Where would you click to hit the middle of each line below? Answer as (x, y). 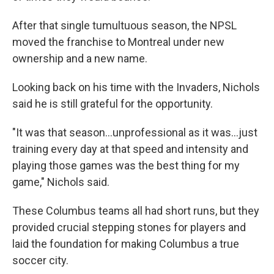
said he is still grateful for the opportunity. (113, 104)
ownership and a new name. (80, 59)
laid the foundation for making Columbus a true (126, 244)
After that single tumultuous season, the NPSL (124, 26)
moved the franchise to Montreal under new (118, 42)
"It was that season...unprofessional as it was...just (135, 133)
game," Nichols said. (61, 182)
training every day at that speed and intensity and (130, 149)
